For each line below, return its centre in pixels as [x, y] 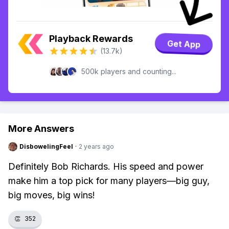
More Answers [41, 129]
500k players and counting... [129, 71]
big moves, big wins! [52, 195]
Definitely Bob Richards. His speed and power [106, 166]
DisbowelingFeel [46, 146]
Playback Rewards [91, 39]
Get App [184, 44]
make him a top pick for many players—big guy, [109, 181]
